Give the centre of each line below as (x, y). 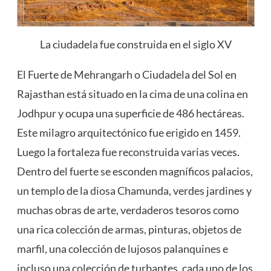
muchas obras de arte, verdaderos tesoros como (128, 210)
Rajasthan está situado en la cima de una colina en (132, 94)
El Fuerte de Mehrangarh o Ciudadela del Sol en (126, 75)
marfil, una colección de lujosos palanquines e (122, 249)
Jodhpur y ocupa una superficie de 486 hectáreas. (130, 113)
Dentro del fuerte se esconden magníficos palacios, (135, 171)
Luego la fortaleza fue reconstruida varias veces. (128, 152)
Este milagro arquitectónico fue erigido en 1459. (129, 133)
